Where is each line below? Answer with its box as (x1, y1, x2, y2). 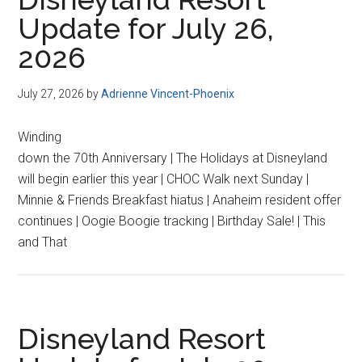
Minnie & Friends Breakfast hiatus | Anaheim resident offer (18, 192, 342, 208)
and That (18, 234, 68, 250)
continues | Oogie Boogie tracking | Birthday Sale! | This (18, 213, 326, 229)
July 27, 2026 (18, 87, 85, 100)
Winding (18, 129, 62, 145)
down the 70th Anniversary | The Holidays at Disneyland (18, 150, 328, 166)
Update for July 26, (18, 11, 275, 45)
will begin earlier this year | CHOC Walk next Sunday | (18, 171, 309, 187)
